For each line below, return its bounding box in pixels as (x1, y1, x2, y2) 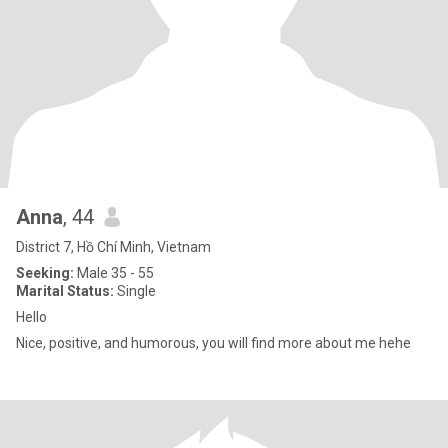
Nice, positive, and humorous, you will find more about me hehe (16, 335, 411, 351)
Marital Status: (16, 283, 114, 299)
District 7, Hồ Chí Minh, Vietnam (16, 239, 211, 255)
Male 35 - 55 (74, 265, 154, 281)
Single (114, 283, 156, 299)
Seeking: (16, 265, 74, 281)
